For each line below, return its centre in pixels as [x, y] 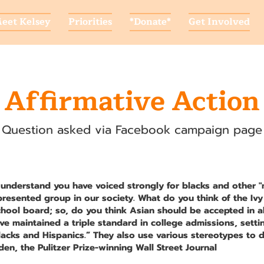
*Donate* [150, 22]
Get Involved [219, 22]
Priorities [90, 22]
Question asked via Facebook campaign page [132, 130]
